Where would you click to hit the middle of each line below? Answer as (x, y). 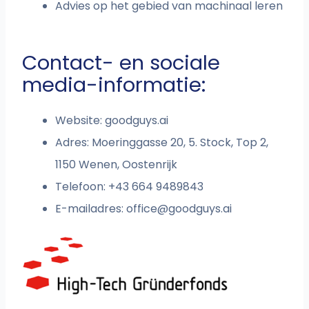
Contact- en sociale (121, 63)
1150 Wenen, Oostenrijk (117, 165)
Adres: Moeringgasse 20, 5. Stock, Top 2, (162, 143)
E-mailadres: (91, 209)
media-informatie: (114, 85)
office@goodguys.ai (179, 209)
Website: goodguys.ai (112, 121)
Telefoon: (82, 187)
